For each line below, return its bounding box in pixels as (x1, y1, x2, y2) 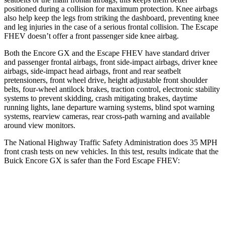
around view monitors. (4, 121, 75, 130)
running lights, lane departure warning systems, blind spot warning (4, 102, 214, 111)
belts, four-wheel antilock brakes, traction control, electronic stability (4, 84, 220, 93)
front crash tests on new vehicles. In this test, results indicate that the (4, 147, 218, 156)
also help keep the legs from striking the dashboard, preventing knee (4, 13, 219, 22)
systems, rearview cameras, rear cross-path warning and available (4, 111, 210, 121)
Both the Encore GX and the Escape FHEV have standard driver (4, 48, 209, 57)
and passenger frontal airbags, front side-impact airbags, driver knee (4, 57, 217, 66)
